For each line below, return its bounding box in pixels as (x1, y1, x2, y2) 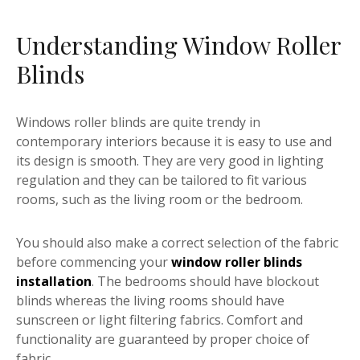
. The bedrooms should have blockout (92, 272, 319, 291)
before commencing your (16, 253, 171, 272)
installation (16, 272, 92, 291)
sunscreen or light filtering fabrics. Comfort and (16, 311, 303, 329)
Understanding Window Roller (16, 29, 341, 62)
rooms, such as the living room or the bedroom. (16, 190, 303, 209)
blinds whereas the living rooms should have (16, 292, 284, 310)
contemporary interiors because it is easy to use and (16, 133, 332, 151)
